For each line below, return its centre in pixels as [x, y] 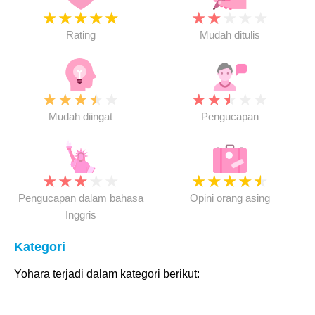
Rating [81, 35]
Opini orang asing [230, 198]
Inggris [81, 215]
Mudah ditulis [230, 35]
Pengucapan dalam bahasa [81, 198]
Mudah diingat [81, 116]
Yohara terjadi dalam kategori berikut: [107, 274]
